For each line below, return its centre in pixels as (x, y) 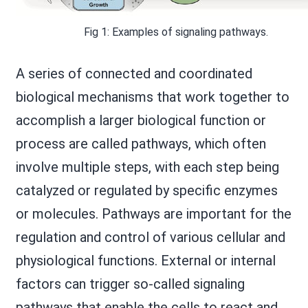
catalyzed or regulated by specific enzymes (146, 190)
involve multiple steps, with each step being (147, 167)
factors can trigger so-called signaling (130, 284)
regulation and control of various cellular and (150, 237)
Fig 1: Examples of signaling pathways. (176, 32)
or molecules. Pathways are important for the (153, 213)
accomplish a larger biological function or (141, 120)
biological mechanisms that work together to (152, 97)
